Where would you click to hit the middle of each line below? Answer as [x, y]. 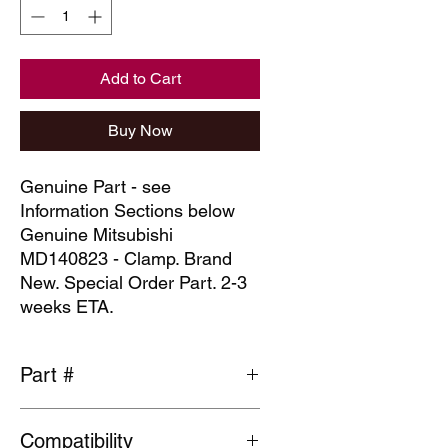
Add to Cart [140, 78]
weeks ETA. [67, 306]
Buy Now [140, 130]
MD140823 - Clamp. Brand [126, 258]
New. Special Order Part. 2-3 [133, 282]
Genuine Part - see [95, 186]
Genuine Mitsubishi [96, 234]
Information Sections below [130, 210]
